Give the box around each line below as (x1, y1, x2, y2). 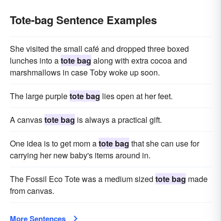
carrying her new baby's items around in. (10, 149, 150, 161)
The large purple (10, 90, 70, 102)
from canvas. (10, 185, 54, 196)
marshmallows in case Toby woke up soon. (10, 67, 160, 78)
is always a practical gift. (75, 114, 162, 125)
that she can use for (129, 138, 199, 149)
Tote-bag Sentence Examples (10, 12, 157, 28)
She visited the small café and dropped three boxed (10, 43, 189, 54)
